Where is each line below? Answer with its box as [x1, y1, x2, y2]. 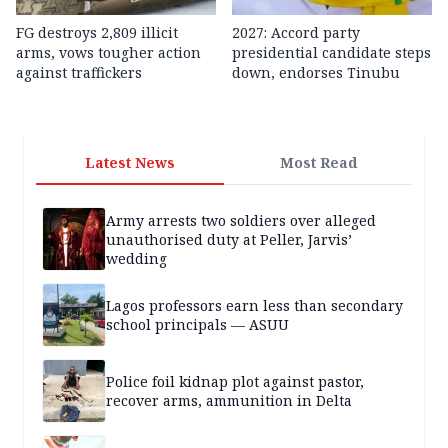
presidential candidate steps [232, 43, 431, 63]
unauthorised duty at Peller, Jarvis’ [106, 229, 352, 249]
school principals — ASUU [106, 315, 289, 335]
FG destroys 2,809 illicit [16, 23, 178, 43]
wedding [106, 248, 167, 268]
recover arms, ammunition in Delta [106, 391, 352, 411]
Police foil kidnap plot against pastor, [106, 372, 364, 392]
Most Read [279, 153, 357, 173]
